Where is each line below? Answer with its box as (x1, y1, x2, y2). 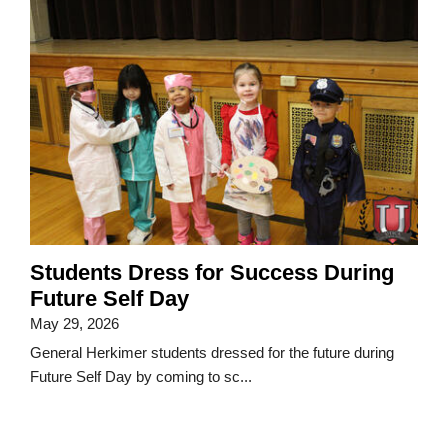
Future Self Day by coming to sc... (30, 368, 252, 386)
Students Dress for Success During (30, 260, 394, 286)
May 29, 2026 (30, 315, 119, 333)
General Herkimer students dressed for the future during (30, 344, 394, 362)
